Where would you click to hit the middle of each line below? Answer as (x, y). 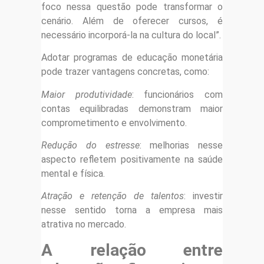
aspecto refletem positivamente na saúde (132, 160)
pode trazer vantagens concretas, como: (125, 72)
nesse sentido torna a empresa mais (132, 210)
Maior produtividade (87, 94)
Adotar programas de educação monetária (132, 58)
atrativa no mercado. (84, 225)
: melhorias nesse (181, 146)
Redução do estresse (90, 146)
